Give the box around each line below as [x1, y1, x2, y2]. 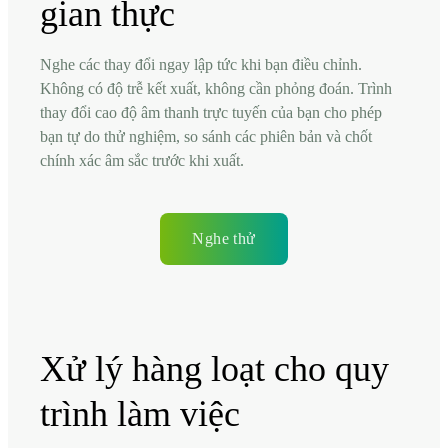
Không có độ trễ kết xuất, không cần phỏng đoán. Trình [40, 79, 392, 97]
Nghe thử [192, 229, 256, 247]
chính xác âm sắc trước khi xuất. [40, 151, 244, 169]
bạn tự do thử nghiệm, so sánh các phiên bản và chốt [40, 127, 372, 145]
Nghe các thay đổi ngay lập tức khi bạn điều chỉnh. [40, 55, 362, 73]
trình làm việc [40, 393, 240, 434]
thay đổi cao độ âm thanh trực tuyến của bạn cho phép [40, 103, 382, 121]
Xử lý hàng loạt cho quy [40, 348, 389, 389]
